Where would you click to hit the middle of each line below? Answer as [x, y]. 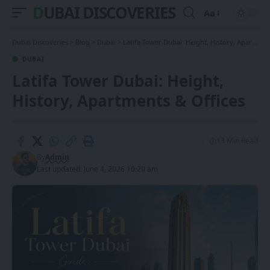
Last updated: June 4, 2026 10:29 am [97, 169]
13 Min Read [237, 141]
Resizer [218, 34]
